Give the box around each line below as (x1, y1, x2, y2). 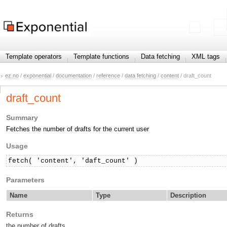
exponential (23, 72, 51, 79)
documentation (56, 72, 92, 79)
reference (96, 72, 120, 79)
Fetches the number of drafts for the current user (6, 125, 149, 133)
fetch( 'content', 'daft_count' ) (8, 157, 138, 165)
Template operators (6, 53, 62, 60)
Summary (6, 113, 38, 122)
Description (170, 192, 207, 200)
